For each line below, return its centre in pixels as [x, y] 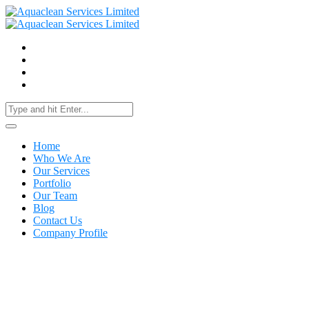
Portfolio [52, 183]
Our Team [55, 196]
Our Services [61, 171]
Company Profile [70, 233]
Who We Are [62, 158]
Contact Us [58, 220]
